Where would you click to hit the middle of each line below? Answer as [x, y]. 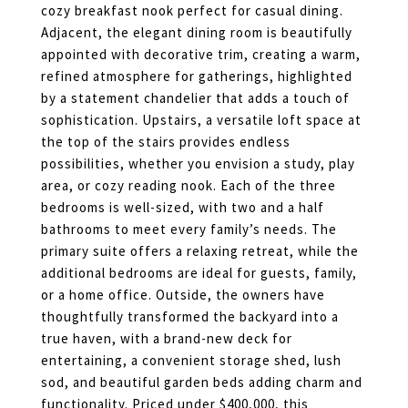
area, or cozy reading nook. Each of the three [189, 185]
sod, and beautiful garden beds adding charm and [202, 382]
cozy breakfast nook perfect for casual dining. [192, 10]
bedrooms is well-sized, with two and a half [183, 207]
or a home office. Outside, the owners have [183, 295]
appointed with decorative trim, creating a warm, [201, 54]
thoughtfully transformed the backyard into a [190, 316]
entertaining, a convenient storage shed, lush [191, 360]
